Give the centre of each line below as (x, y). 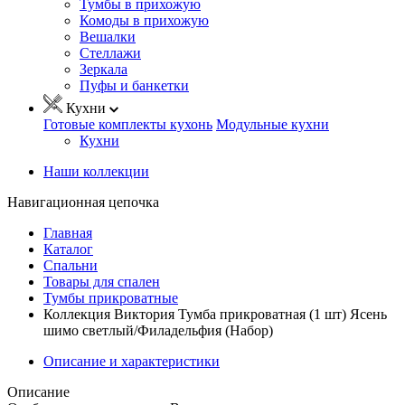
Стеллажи (110, 52)
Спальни (71, 265)
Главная (68, 232)
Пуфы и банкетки (134, 85)
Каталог (68, 249)
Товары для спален (102, 281)
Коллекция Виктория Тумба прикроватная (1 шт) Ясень (215, 314)
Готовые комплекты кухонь (128, 124)
